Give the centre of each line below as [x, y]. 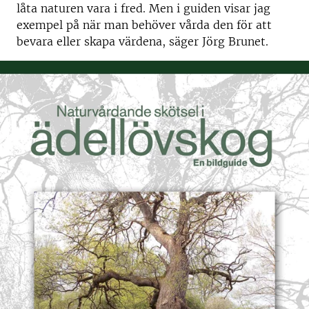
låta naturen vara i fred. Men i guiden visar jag [143, 8]
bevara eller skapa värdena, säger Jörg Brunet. [142, 41]
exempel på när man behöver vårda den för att [144, 25]
